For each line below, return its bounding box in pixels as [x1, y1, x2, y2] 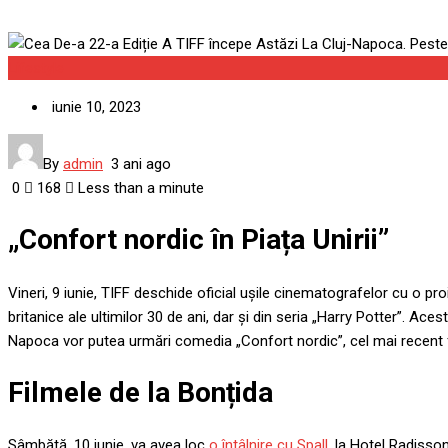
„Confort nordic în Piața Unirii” [8, 223, 389, 257]
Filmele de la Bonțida [8, 375, 273, 409]
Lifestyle [8, 59, 64, 78]
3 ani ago [111, 155, 171, 174]
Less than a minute [74, 179, 204, 198]
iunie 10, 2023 [52, 98, 141, 117]
